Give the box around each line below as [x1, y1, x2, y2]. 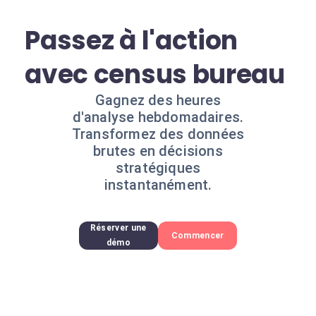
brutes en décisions [93, 142, 223, 159]
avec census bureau [25, 56, 285, 92]
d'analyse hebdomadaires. [72, 109, 244, 126]
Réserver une [90, 223, 147, 233]
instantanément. [104, 176, 212, 193]
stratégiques [115, 159, 201, 176]
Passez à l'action [25, 23, 238, 59]
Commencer [171, 230, 224, 241]
